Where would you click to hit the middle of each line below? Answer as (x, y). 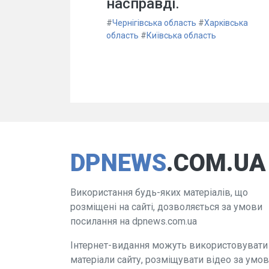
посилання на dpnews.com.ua (134, 222)
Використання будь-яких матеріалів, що (159, 193)
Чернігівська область (154, 23)
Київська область (181, 35)
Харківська (226, 23)
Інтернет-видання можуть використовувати (169, 246)
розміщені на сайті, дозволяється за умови (166, 207)
